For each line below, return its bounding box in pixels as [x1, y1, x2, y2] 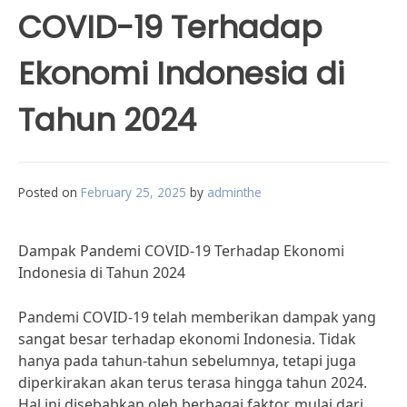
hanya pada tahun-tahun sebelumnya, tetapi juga [18, 351, 356, 371]
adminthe [207, 184, 262, 201]
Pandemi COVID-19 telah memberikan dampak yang [18, 307, 376, 327]
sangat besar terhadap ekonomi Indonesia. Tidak [18, 329, 356, 349]
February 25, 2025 [81, 184, 186, 201]
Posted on [18, 184, 81, 201]
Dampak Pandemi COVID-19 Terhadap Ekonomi [18, 241, 344, 261]
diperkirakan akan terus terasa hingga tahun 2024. [18, 372, 367, 392]
